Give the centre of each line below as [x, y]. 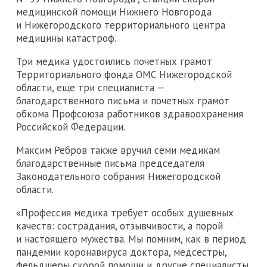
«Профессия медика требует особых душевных [125, 212]
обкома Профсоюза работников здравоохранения [130, 114]
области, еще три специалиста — [90, 87]
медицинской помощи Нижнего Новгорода [114, 12]
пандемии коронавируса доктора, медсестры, [121, 252]
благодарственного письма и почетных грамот [123, 100]
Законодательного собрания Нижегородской [118, 176]
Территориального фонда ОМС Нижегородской [124, 74]
